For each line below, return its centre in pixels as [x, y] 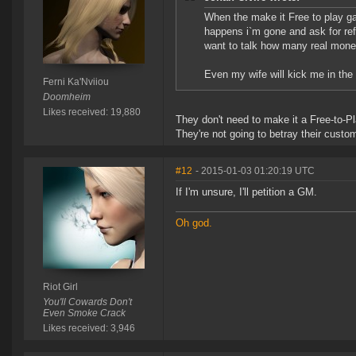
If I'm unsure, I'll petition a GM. [246, 192]
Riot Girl [60, 287]
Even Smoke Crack [84, 313]
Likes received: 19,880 [91, 112]
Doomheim [66, 97]
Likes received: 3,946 [89, 329]
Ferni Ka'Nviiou [75, 82]
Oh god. [194, 223]
